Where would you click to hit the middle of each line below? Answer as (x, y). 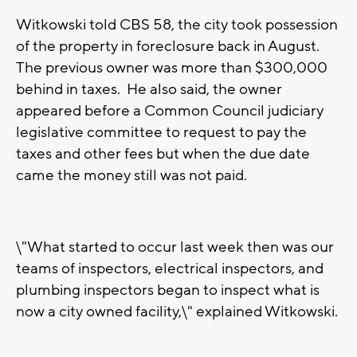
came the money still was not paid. (131, 176)
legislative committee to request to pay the (161, 133)
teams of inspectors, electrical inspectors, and (170, 269)
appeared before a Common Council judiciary (170, 111)
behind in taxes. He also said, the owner (149, 90)
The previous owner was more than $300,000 (172, 68)
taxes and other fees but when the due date (163, 154)
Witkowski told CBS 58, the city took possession (177, 25)
